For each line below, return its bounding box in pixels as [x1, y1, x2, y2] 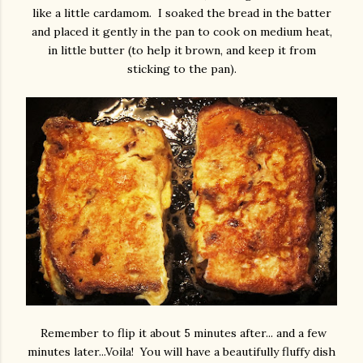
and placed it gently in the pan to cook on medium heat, [31, 24, 332, 40]
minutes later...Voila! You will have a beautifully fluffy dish [28, 344, 335, 359]
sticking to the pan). [126, 62, 237, 77]
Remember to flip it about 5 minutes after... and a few [36, 325, 327, 340]
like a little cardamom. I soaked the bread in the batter [32, 6, 331, 21]
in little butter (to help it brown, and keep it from [47, 43, 316, 58]
